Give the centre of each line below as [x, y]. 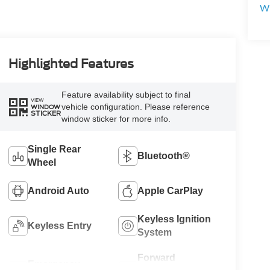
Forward [157, 258]
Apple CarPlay [171, 191]
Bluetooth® [164, 156]
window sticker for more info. [116, 119]
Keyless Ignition [174, 219]
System [155, 233]
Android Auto [58, 191]
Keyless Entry [59, 226]
